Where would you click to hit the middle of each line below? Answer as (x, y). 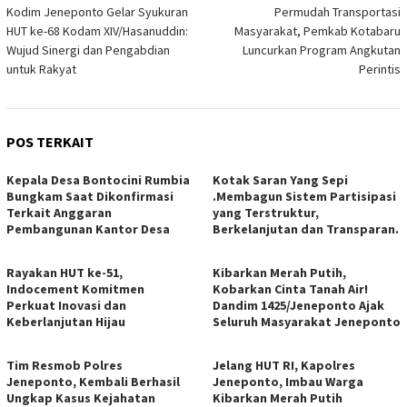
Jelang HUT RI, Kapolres (284, 366)
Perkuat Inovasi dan (66, 306)
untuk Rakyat (41, 69)
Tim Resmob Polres (65, 366)
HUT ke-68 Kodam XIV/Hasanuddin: (97, 31)
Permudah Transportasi (338, 12)
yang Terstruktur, (266, 213)
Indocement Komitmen (75, 289)
